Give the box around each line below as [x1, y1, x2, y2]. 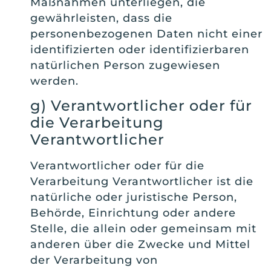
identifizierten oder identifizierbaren [30, 43, 249, 57]
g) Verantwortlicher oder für [30, 97, 252, 115]
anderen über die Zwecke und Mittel [30, 238, 250, 252]
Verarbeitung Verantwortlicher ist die [30, 175, 253, 189]
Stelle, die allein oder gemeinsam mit [30, 222, 256, 236]
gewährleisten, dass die [30, 11, 172, 25]
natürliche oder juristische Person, [30, 191, 237, 204]
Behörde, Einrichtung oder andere [30, 206, 236, 220]
